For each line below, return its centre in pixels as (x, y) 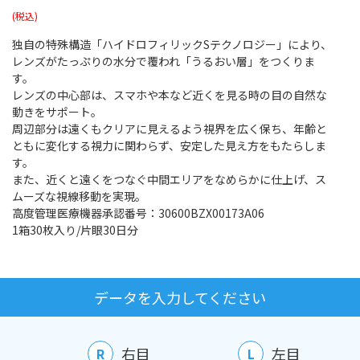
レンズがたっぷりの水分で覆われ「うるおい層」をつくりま (164, 61)
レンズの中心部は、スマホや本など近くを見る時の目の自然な (170, 95)
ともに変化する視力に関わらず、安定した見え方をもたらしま (169, 145)
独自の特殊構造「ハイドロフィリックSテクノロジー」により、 (172, 44)
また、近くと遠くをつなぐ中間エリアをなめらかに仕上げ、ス (169, 179)
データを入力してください (180, 297)
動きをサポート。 (57, 112)
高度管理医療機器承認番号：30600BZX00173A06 (138, 213)
